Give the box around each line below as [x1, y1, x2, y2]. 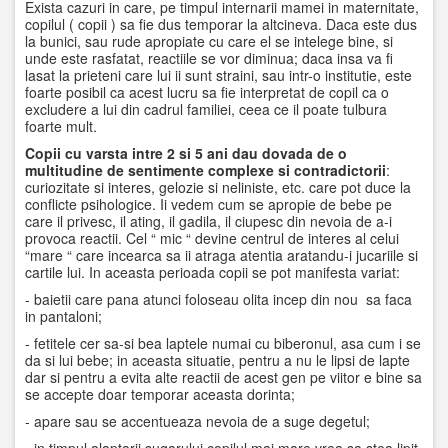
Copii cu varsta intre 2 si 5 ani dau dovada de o [25, 143, 347, 163]
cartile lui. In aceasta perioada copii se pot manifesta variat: [25, 262, 400, 282]
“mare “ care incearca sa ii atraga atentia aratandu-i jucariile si [25, 245, 418, 265]
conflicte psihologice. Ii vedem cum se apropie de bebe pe [25, 194, 392, 214]
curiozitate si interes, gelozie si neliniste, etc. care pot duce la [25, 177, 411, 197]
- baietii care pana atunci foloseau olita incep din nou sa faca [25, 289, 412, 309]
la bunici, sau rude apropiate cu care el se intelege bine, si [25, 31, 393, 51]
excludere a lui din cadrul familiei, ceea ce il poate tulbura [25, 99, 387, 119]
